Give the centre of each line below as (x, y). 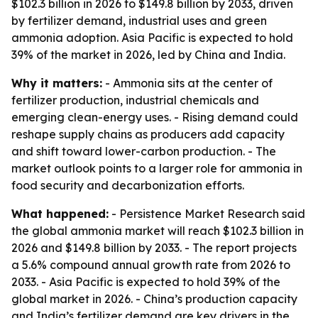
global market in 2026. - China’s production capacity (154, 299)
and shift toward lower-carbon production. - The (144, 151)
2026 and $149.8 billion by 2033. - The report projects (154, 248)
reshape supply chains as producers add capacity (148, 134)
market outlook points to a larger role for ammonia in (157, 168)
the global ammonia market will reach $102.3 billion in (158, 231)
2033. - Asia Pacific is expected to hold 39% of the (146, 282)
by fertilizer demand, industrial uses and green (139, 21)
